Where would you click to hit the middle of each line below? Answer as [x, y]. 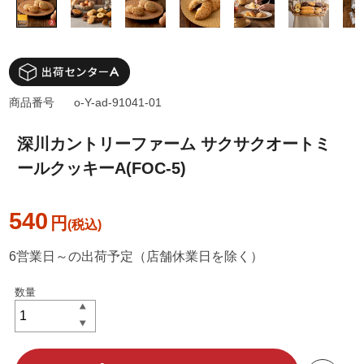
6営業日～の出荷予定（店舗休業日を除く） [136, 257]
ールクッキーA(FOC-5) [102, 169]
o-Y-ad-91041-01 [118, 103]
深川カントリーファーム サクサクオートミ [174, 144]
